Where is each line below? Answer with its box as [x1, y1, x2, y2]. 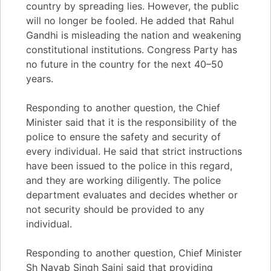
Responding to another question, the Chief [26, 102, 220, 114]
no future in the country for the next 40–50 [26, 58, 223, 70]
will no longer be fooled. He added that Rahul [26, 15, 234, 27]
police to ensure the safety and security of [26, 131, 221, 143]
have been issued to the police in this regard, [26, 160, 232, 172]
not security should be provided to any [26, 203, 204, 215]
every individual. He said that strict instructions [26, 145, 242, 157]
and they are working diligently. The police [26, 174, 221, 186]
